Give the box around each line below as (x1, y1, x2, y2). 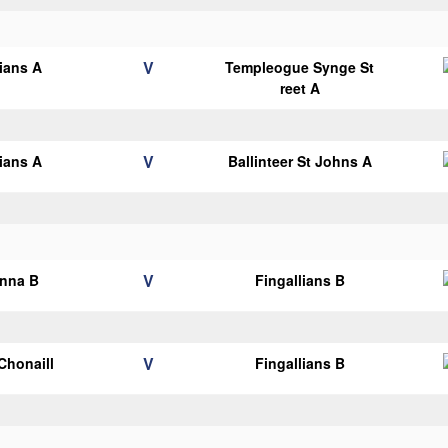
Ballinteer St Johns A (227, 151, 372, 171)
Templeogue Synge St (225, 57, 375, 77)
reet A (279, 78, 320, 98)
